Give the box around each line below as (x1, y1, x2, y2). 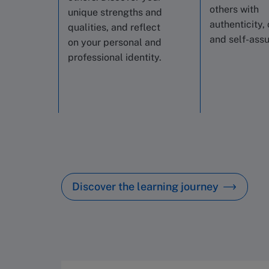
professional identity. (68, 52, 162, 63)
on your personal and (68, 37, 162, 48)
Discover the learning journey (72, 180, 219, 193)
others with (210, 4, 259, 15)
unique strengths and (68, 7, 162, 18)
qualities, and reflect (68, 22, 160, 33)
